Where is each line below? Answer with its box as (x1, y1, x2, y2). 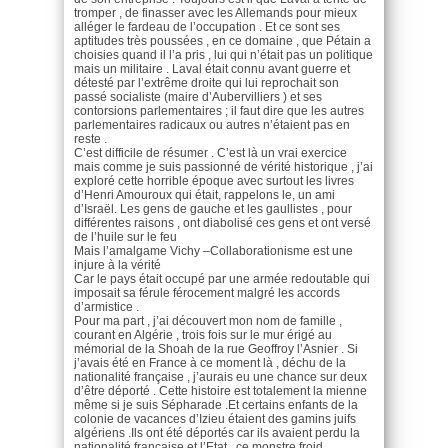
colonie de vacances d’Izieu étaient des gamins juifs (74, 411, 356, 426)
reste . (74, 131, 107, 146)
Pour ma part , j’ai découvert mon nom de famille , (74, 313, 342, 328)
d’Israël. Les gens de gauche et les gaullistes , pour (74, 201, 352, 216)
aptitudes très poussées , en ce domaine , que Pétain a (74, 33, 371, 48)
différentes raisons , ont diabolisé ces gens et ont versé (74, 215, 371, 230)
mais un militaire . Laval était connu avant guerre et (74, 61, 350, 76)
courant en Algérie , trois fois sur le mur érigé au (74, 327, 332, 342)
